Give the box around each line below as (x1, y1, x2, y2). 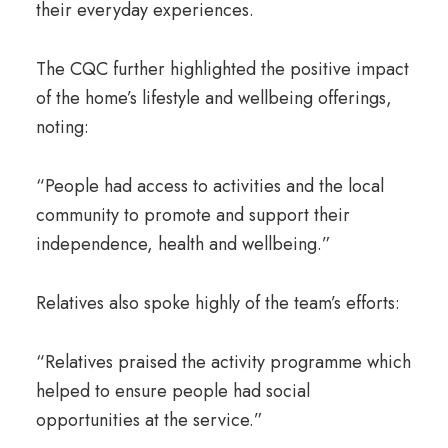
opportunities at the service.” (35, 407, 263, 433)
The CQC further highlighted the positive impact (35, 56, 409, 82)
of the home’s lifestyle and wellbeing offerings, (35, 85, 392, 111)
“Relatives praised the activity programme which (35, 349, 411, 375)
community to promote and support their (35, 202, 350, 228)
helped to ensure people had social (35, 378, 310, 404)
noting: (35, 114, 89, 140)
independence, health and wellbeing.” (35, 231, 331, 257)
